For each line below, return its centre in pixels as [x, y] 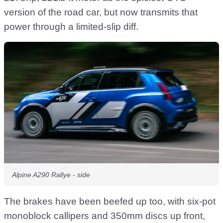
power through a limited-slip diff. [71, 27]
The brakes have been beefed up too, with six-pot [110, 201]
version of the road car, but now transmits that [101, 12]
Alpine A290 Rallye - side [51, 174]
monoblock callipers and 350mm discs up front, [105, 216]
